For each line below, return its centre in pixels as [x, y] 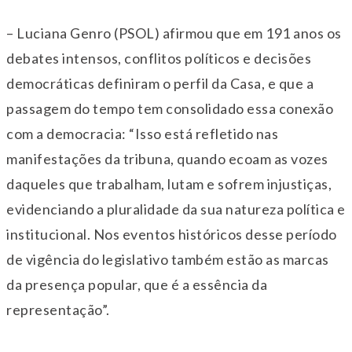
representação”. [58, 310]
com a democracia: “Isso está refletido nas [142, 134]
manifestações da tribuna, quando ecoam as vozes [167, 159]
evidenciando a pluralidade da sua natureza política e [176, 209]
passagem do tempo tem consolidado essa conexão [170, 109]
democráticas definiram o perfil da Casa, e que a [160, 84]
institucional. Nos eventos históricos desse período [172, 235]
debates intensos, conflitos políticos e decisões [159, 59]
